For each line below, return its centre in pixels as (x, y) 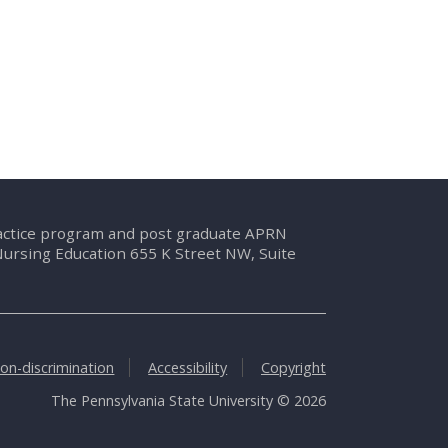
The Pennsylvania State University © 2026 (188, 401)
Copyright (293, 367)
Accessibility (188, 367)
